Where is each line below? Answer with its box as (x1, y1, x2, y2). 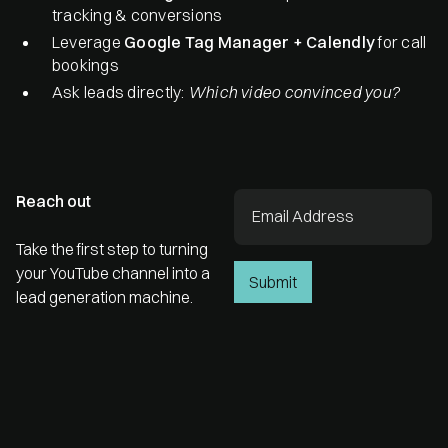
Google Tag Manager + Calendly (124, 31, 376, 52)
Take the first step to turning (16, 238, 208, 259)
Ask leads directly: (52, 81, 188, 102)
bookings (52, 54, 119, 75)
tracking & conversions (52, 4, 223, 25)
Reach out (16, 190, 91, 211)
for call (375, 31, 427, 52)
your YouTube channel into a (16, 262, 210, 283)
